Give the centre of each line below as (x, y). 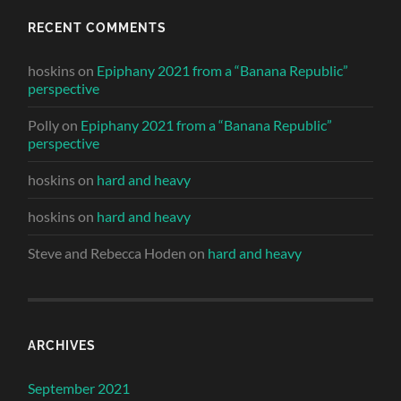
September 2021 (79, 388)
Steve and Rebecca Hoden (107, 253)
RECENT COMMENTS (98, 28)
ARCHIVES (62, 346)
